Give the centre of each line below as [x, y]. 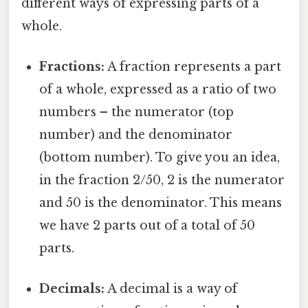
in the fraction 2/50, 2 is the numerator [162, 180]
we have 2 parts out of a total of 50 [147, 226]
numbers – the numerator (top [137, 112]
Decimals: [72, 289]
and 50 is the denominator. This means [161, 203]
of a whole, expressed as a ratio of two [158, 90]
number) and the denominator [136, 135]
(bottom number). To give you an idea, [160, 158]
